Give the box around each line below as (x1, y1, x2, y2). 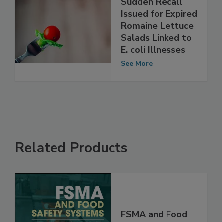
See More (121, 79, 153, 89)
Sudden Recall (121, 16, 182, 29)
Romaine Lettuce (121, 40, 194, 53)
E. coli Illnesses (121, 64, 185, 76)
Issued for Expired (121, 28, 197, 41)
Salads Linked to (121, 52, 192, 64)
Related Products (15, 159, 128, 178)
